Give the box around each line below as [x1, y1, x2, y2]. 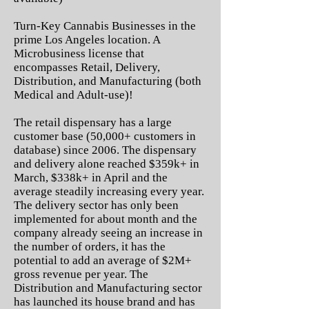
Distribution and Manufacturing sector [14, 281, 202, 295]
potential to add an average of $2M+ [14, 254, 192, 267]
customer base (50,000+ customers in [14, 130, 196, 143]
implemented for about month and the [14, 212, 197, 226]
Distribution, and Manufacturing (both [14, 74, 201, 88]
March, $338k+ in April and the [14, 171, 168, 184]
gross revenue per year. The [14, 268, 148, 281]
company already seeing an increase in [14, 226, 203, 239]
